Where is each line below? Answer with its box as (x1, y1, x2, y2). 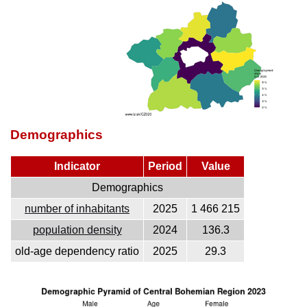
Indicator (54, 160, 100, 172)
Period (148, 160, 182, 172)
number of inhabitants (25, 202, 130, 214)
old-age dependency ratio (15, 245, 139, 257)
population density (32, 223, 122, 236)
